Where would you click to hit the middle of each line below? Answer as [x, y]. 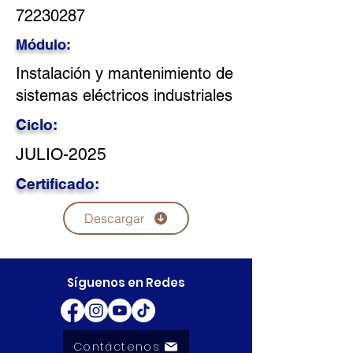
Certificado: [58, 184]
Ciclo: [37, 124]
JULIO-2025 [61, 154]
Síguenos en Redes [126, 282]
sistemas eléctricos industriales [124, 95]
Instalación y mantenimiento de [124, 73]
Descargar [114, 218]
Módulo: [43, 45]
